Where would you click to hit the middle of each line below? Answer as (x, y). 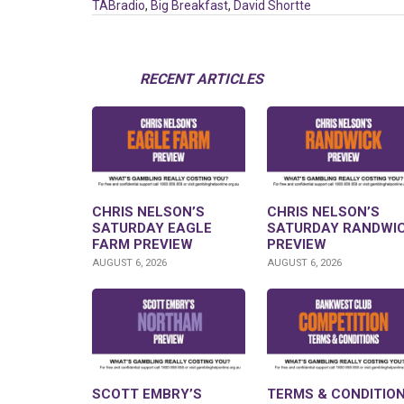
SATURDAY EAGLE (152, 229)
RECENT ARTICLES (202, 79)
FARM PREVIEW (142, 245)
